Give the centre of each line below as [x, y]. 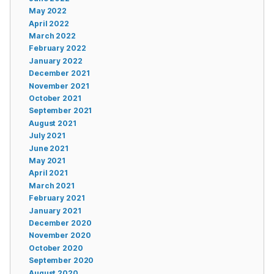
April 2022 [49, 23]
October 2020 [56, 248]
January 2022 [56, 61]
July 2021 [47, 136]
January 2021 [55, 210]
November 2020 [60, 235]
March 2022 [52, 36]
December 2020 [60, 223]
